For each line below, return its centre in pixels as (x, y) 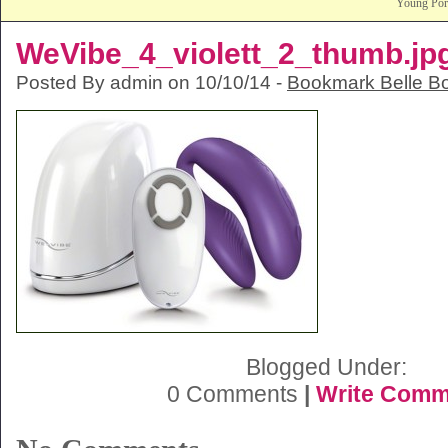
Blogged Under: (326, 367)
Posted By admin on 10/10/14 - (151, 82)
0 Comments (235, 394)
